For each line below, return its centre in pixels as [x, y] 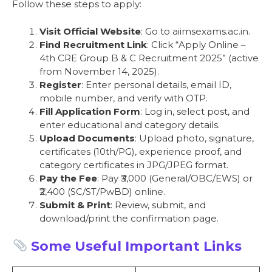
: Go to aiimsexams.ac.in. [195, 31]
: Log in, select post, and [195, 111]
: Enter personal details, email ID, [156, 84]
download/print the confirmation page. [129, 218]
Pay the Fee [68, 178]
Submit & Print [75, 205]
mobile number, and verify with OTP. [124, 98]
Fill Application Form [90, 111]
